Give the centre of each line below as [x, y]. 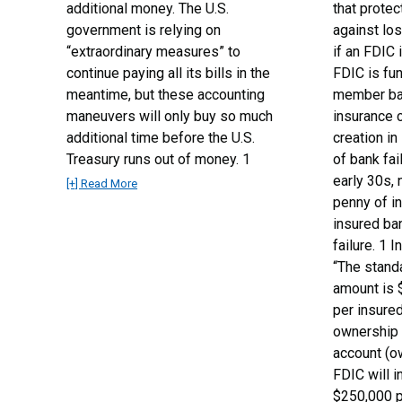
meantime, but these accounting [166, 95]
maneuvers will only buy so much [170, 116]
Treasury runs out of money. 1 [159, 159]
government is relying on [144, 30]
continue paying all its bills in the [169, 73]
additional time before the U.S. [161, 138]
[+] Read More [102, 184]
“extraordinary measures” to [154, 52]
